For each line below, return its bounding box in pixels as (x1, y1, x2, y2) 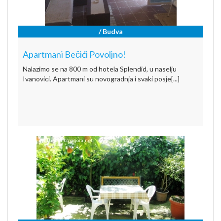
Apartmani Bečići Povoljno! (23, 48, 126, 60)
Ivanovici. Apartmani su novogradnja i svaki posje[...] (23, 74, 180, 83)
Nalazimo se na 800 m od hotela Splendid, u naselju (23, 64, 177, 73)
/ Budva (98, 27, 123, 36)
